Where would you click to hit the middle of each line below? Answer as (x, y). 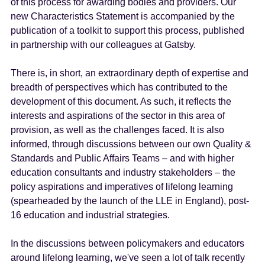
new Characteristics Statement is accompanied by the (123, 16)
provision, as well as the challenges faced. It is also (118, 130)
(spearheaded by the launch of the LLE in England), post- (130, 201)
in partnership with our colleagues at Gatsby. (104, 44)
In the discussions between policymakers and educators (128, 243)
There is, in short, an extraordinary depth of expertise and (130, 73)
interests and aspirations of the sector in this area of (118, 115)
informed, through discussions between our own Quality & (131, 144)
